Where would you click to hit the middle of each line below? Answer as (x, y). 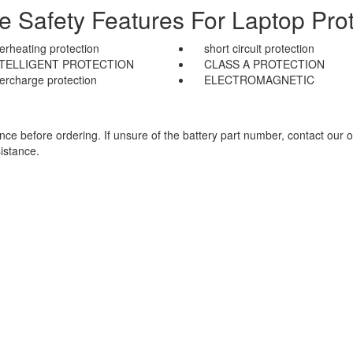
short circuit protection (259, 48)
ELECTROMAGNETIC (259, 80)
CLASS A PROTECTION (264, 64)
